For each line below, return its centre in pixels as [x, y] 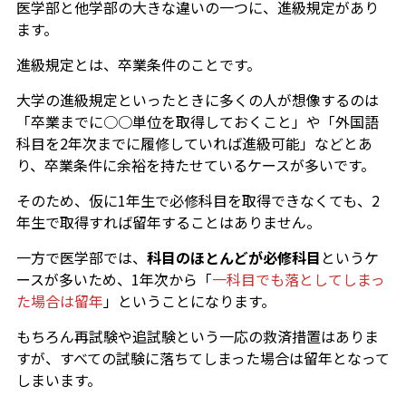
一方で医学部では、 [81, 258]
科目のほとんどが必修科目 [233, 258]
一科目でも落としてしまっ [298, 280]
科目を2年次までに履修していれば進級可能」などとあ [194, 144]
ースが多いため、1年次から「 [114, 280]
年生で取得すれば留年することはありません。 [168, 222]
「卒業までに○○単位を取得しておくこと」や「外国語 [197, 122]
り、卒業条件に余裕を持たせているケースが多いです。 [195, 165]
